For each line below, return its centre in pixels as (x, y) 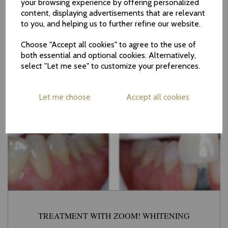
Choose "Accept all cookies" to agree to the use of (109, 45)
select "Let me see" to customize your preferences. (111, 66)
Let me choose (65, 97)
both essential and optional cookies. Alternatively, (109, 55)
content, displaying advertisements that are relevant (113, 13)
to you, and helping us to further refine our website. (111, 24)
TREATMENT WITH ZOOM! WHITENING (114, 216)
